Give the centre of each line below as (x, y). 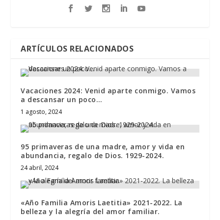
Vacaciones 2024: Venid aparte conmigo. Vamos (108, 90)
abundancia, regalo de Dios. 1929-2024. (93, 155)
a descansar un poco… (62, 99)
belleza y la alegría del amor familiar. (90, 211)
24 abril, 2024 (40, 167)
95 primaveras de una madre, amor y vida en (103, 146)
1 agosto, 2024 (41, 111)
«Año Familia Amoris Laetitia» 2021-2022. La (102, 202)
